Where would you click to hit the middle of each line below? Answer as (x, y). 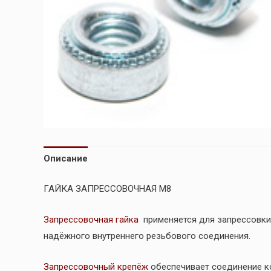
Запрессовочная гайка (91, 219)
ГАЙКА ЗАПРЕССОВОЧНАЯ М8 (107, 188)
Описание (66, 158)
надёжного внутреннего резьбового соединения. (147, 236)
